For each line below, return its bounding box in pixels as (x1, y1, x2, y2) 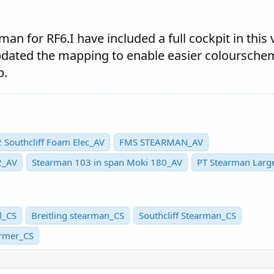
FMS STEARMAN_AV (119, 135, 203, 148)
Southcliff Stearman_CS (139, 209, 236, 222)
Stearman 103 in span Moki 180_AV (32, 155, 182, 168)
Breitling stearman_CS (31, 209, 124, 222)
